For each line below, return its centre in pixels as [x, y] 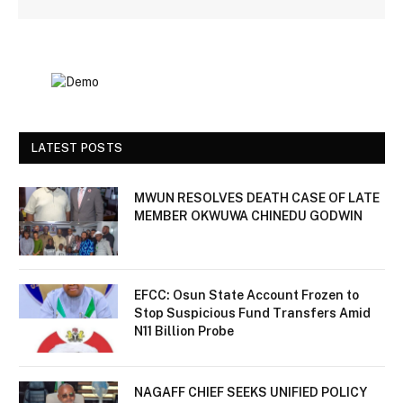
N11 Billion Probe [184, 331]
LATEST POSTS [77, 148]
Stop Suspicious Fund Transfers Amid [252, 313]
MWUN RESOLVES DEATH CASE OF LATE [257, 197]
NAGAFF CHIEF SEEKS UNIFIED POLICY [251, 392]
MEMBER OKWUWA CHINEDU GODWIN [248, 215]
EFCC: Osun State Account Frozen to [246, 295]
